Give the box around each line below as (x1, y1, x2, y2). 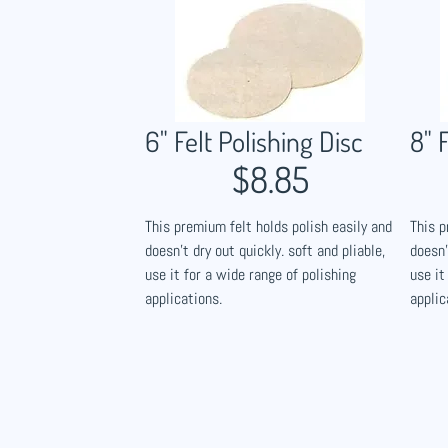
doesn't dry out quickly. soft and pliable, (145, 240, 385, 261)
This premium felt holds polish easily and (145, 216, 392, 237)
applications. (145, 288, 222, 309)
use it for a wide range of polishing (145, 264, 356, 285)
